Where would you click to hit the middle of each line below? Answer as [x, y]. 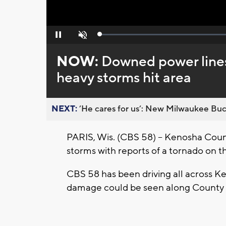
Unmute [81, 38]
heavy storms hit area [124, 78]
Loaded [110, 37]
